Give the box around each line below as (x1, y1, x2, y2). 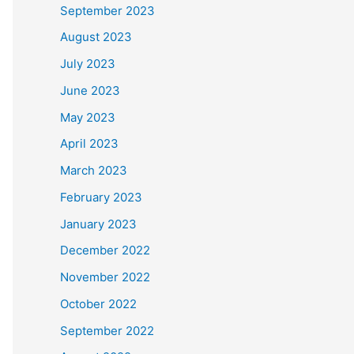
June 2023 (60, 82, 120, 98)
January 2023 (60, 216, 137, 232)
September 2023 (60, 2, 155, 18)
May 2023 (60, 109, 115, 125)
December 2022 (60, 243, 150, 258)
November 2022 (60, 269, 150, 284)
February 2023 (60, 189, 142, 205)
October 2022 (60, 296, 137, 311)
